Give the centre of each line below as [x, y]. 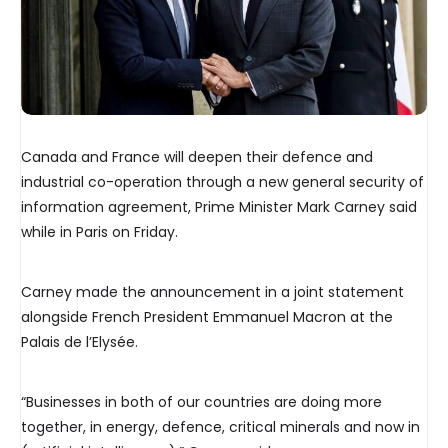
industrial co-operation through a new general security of [222, 182]
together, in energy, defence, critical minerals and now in [220, 427]
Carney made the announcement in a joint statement [212, 292]
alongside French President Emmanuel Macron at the [207, 317]
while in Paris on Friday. [99, 232]
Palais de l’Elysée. [79, 342]
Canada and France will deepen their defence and [197, 157]
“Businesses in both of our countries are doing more [201, 402]
